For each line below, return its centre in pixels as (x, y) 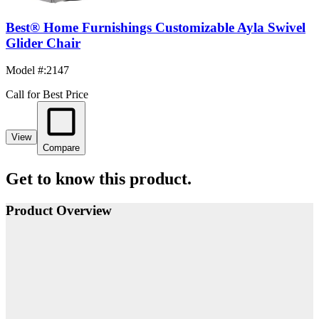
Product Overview (59, 211)
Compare (61, 148)
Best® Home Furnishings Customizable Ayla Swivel (156, 27)
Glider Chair (43, 43)
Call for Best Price (47, 95)
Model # (25, 70)
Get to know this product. (99, 179)
